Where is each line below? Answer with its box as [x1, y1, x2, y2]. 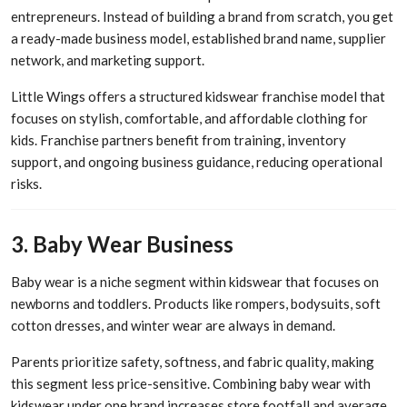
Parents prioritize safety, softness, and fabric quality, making [11, 353, 374, 371]
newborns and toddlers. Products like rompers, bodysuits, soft [11, 295, 381, 313]
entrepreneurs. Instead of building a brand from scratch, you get [11, 7, 393, 25]
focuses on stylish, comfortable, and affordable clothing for [11, 109, 368, 126]
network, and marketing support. [11, 51, 204, 68]
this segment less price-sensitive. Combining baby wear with [11, 375, 371, 392]
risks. [11, 174, 42, 192]
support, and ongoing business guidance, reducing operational [11, 153, 382, 170]
